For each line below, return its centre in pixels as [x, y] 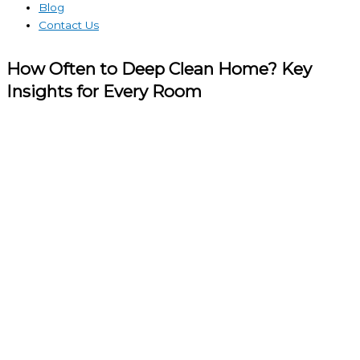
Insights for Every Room [104, 92]
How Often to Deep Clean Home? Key [159, 69]
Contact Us [69, 25]
